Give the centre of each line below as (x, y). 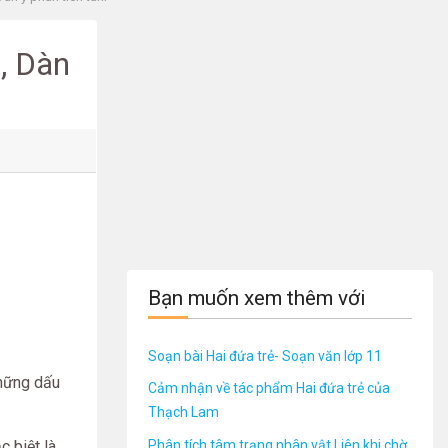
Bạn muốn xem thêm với (256, 298)
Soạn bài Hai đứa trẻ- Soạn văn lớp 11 (265, 355)
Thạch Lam (183, 412)
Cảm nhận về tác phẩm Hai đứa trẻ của (269, 388)
